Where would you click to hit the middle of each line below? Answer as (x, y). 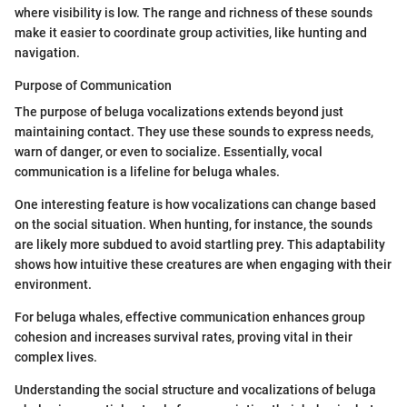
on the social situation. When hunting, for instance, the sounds (194, 224)
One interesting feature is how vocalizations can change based (195, 204)
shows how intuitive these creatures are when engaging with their (203, 264)
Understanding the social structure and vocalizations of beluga (195, 389)
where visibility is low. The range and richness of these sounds (194, 12)
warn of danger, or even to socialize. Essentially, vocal (169, 151)
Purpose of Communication (93, 85)
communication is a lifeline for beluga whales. (147, 171)
